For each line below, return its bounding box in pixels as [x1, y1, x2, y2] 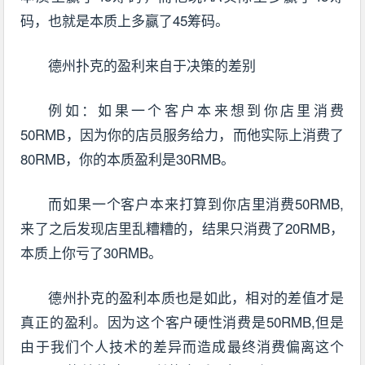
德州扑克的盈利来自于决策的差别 [48, 54, 257, 75]
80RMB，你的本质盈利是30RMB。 [20, 147, 235, 169]
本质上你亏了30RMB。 [20, 241, 163, 262]
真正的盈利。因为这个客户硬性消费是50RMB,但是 [20, 310, 345, 332]
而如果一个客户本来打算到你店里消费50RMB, [48, 192, 345, 213]
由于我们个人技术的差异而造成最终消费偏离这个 [20, 335, 345, 356]
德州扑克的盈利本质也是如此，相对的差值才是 [48, 286, 345, 307]
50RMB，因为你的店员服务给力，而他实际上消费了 [20, 123, 345, 144]
